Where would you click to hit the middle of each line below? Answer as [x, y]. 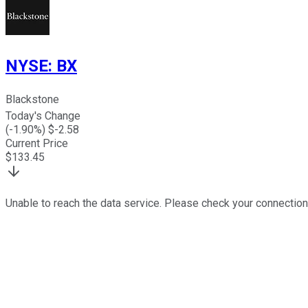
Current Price [37, 144]
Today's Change [43, 116]
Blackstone [32, 100]
